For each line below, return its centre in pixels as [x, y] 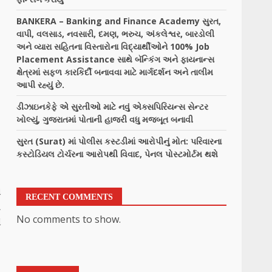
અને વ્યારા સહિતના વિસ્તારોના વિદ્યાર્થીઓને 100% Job [113, 46]
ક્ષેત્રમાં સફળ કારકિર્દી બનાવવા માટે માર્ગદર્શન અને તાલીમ [115, 72]
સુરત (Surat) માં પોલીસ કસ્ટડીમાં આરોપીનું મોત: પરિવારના [119, 141]
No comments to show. [69, 219]
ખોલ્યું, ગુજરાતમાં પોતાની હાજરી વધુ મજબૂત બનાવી [105, 119]
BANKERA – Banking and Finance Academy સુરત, [119, 21]
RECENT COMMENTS [70, 197]
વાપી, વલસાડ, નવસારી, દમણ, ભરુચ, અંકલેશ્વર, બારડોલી [116, 34]
